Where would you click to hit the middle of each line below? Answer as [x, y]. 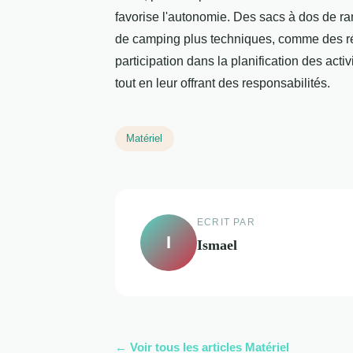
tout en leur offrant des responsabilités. [223, 84]
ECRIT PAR [226, 222]
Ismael [217, 245]
